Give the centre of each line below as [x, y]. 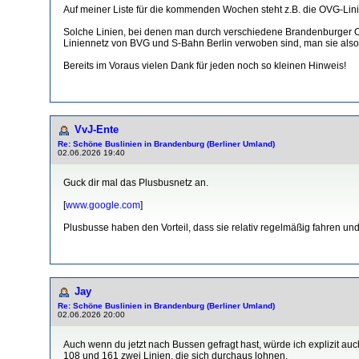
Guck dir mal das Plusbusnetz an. [136, 182]
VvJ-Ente [97, 129]
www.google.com [103, 205]
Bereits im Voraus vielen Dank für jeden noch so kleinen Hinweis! [205, 65]
